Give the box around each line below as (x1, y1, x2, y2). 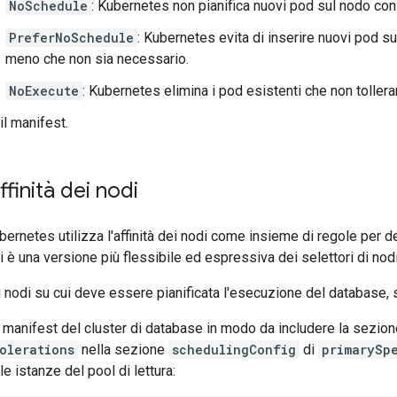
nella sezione (78, 341, 168, 358)
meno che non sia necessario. (5, 51, 189, 67)
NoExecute (9, 82, 79, 99)
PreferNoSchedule (9, 29, 134, 46)
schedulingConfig (172, 341, 296, 358)
